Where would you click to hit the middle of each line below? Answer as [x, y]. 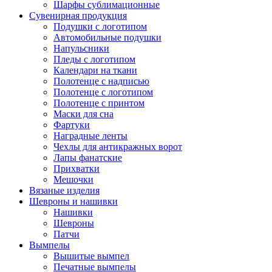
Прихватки [76, 169]
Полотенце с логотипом [103, 92]
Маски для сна [83, 114]
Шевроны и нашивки [73, 202]
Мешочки [73, 180]
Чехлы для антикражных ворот [118, 147]
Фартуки [72, 125]
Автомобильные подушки [107, 38]
